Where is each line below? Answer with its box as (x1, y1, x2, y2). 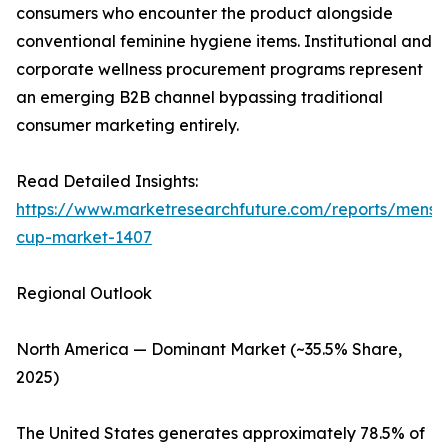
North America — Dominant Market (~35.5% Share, (16, 339, 402, 360)
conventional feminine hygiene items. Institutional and (16, 31, 432, 52)
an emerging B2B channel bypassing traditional (16, 87, 383, 108)
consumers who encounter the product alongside (16, 3, 393, 24)
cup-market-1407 (16, 227, 152, 248)
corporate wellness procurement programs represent (16, 59, 423, 80)
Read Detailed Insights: (16, 171, 198, 192)
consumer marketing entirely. (16, 115, 239, 136)
